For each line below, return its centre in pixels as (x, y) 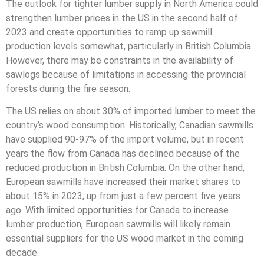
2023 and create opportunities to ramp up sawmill (109, 32)
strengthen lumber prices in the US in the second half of (122, 18)
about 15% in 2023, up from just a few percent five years (123, 196)
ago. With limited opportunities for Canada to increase (117, 210)
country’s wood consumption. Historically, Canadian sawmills (130, 126)
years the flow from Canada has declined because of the (123, 154)
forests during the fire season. (68, 88)
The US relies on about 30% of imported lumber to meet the (131, 111)
